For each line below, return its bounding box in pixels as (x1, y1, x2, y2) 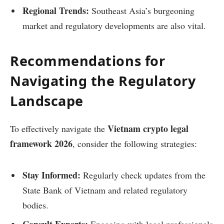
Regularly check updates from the (80, 168, 205, 181)
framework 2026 (10, 137, 72, 150)
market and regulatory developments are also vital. (22, 19, 206, 31)
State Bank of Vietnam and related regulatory (22, 183, 187, 196)
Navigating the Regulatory (10, 71, 196, 90)
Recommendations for (10, 51, 165, 70)
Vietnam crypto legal (107, 122, 188, 135)
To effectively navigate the (10, 122, 107, 135)
